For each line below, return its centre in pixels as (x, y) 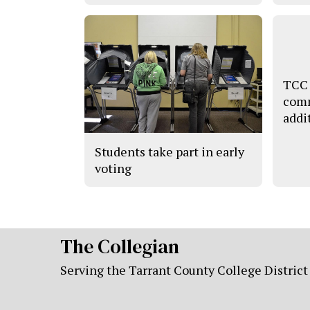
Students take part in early (170, 151)
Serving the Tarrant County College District (184, 270)
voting (113, 168)
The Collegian (120, 246)
